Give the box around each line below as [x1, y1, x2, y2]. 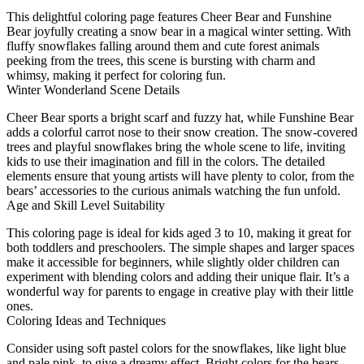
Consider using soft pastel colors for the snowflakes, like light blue [6, 340, 346, 355]
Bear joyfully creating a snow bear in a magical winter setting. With [6, 24, 351, 38]
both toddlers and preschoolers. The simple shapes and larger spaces [6, 240, 354, 254]
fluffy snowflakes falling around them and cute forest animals [6, 38, 319, 53]
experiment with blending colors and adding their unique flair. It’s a [6, 269, 349, 284]
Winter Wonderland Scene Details [6, 82, 180, 97]
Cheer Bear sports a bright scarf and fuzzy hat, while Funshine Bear [6, 110, 353, 124]
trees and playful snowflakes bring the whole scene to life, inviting [6, 139, 345, 154]
